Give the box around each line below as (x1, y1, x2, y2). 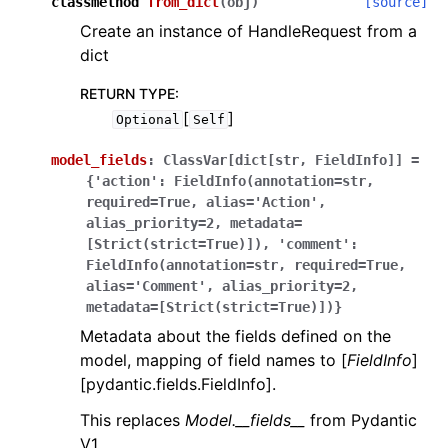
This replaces (80, 410, 185, 430)
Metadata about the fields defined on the (80, 326, 391, 346)
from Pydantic (305, 410, 417, 430)
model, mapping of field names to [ (80, 350, 347, 370)
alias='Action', (206, 194, 326, 210)
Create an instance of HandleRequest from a (80, 21, 417, 41)
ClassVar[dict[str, (163, 152, 307, 168)
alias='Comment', (86, 278, 214, 294)
